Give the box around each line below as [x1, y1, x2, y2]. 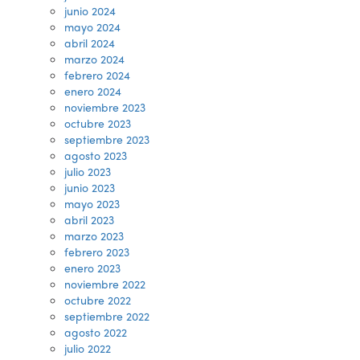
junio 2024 [64, 2, 116, 18]
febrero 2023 [64, 243, 129, 260]
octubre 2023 [64, 115, 131, 131]
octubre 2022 [64, 292, 131, 308]
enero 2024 [64, 83, 121, 99]
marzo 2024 [64, 51, 125, 67]
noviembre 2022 [64, 276, 145, 292]
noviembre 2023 [64, 99, 145, 115]
